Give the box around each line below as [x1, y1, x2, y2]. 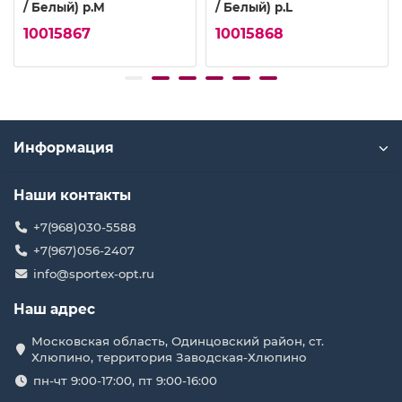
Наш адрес [13, 301, 95, 319]
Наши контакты [13, 187, 131, 205]
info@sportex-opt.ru [32, 267, 154, 282]
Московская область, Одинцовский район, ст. [31, 334, 324, 349]
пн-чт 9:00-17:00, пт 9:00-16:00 [32, 373, 217, 389]
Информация [13, 139, 114, 157]
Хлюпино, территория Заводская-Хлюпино [31, 350, 307, 365]
